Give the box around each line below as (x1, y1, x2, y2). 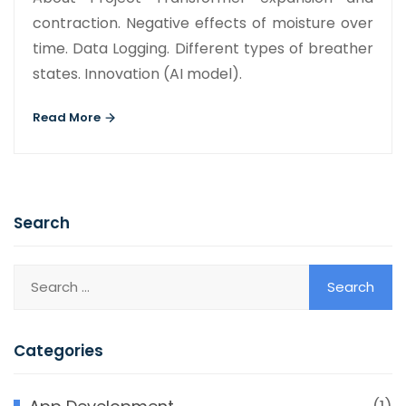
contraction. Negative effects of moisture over (33, 12, 373, 34)
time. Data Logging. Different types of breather (33, 37, 373, 59)
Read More (33, 108, 103, 126)
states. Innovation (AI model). (33, 63, 242, 84)
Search (14, 211, 70, 234)
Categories (14, 339, 103, 362)
